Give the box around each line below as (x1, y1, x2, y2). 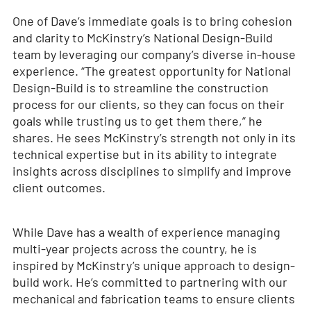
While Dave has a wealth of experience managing (12, 224, 280, 240)
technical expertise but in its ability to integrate (12, 146, 277, 162)
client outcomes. (12, 180, 106, 196)
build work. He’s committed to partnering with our (12, 274, 287, 290)
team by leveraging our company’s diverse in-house (12, 47, 296, 62)
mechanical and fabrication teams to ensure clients (12, 291, 295, 307)
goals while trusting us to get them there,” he (12, 113, 262, 129)
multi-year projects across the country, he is (12, 241, 257, 257)
